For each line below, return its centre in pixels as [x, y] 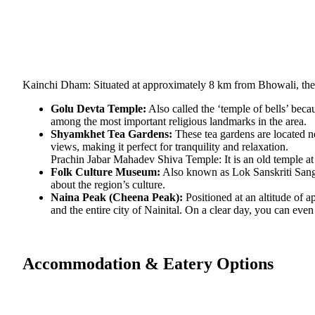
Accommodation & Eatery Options [148, 264]
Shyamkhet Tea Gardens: [111, 134]
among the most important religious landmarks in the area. [179, 122]
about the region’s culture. [108, 185]
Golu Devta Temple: [98, 109]
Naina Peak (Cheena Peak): [117, 198]
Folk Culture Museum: [105, 172]
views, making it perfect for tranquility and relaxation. [169, 147]
